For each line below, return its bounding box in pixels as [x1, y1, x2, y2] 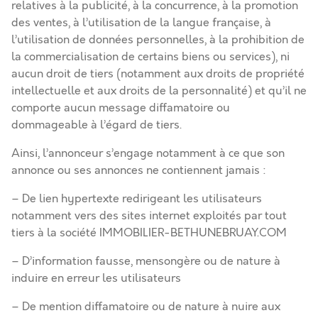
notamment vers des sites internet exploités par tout [11, 208, 287, 224]
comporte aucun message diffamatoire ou [11, 100, 230, 116]
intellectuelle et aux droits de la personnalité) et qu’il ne [11, 83, 307, 99]
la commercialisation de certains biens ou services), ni [11, 49, 290, 65]
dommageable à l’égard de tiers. [11, 117, 182, 133]
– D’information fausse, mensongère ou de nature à [11, 253, 280, 269]
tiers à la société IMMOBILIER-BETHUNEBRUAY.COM [11, 225, 287, 241]
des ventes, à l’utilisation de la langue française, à [11, 15, 271, 31]
